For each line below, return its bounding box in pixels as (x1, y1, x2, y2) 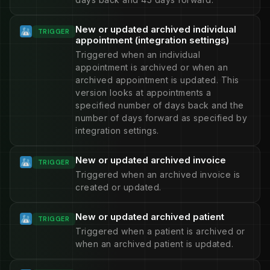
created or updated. (75, 182, 162, 192)
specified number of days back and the (75, 100, 244, 110)
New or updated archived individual (75, 24, 237, 35)
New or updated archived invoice (75, 154, 227, 166)
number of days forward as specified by (75, 113, 248, 123)
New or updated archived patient (75, 211, 225, 222)
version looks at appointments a (75, 87, 212, 98)
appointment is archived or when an (75, 62, 228, 72)
